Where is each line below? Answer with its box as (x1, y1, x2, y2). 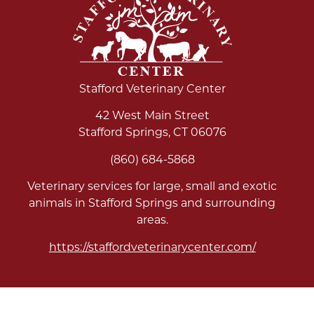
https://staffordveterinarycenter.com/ (48, 242, 256, 254)
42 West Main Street (95, 111, 210, 123)
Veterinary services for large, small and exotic (27, 182, 278, 193)
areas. (136, 215, 168, 227)
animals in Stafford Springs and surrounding (29, 198, 276, 210)
